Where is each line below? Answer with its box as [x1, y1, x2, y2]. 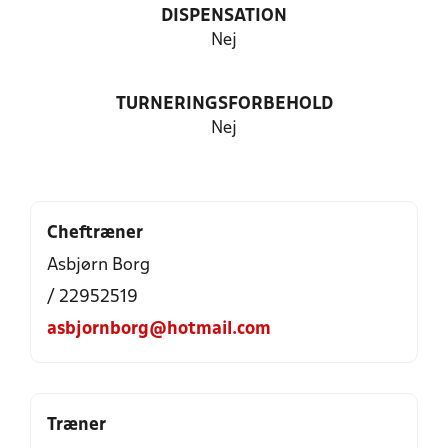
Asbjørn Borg [47, 257, 150, 274]
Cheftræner [47, 225, 143, 242]
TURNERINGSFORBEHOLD [115, 96, 333, 113]
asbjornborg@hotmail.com [47, 321, 271, 338]
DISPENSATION [161, 8, 287, 25]
